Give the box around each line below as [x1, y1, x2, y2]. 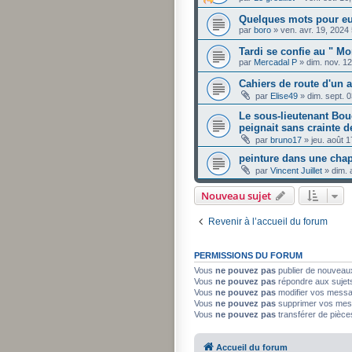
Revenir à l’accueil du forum [208, 216, 328, 228]
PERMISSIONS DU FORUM [194, 251, 302, 261]
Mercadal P [254, 57, 297, 68]
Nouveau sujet [201, 189, 271, 203]
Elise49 [270, 91, 298, 101]
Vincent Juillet [270, 166, 322, 176]
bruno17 [270, 135, 302, 145]
